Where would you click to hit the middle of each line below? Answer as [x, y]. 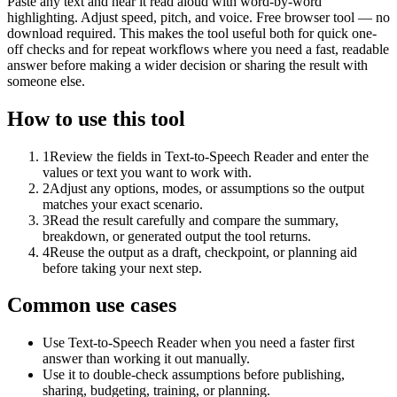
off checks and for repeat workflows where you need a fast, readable [198, 49]
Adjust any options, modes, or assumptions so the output [207, 188]
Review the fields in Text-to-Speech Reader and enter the [209, 156]
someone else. [46, 81]
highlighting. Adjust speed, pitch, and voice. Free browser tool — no [198, 17]
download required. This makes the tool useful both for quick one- [192, 33]
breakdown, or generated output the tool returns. [177, 236]
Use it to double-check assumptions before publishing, [194, 375]
